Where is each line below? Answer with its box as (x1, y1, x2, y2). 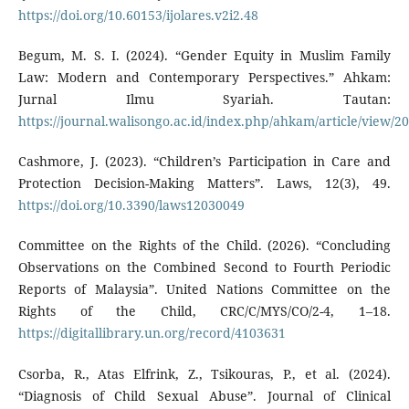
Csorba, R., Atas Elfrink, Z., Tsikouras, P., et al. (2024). (17, 364, 392, 383)
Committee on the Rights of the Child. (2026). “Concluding (17, 236, 392, 255)
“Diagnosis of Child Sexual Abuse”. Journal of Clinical (17, 386, 392, 404)
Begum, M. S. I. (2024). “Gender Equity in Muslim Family (17, 47, 392, 65)
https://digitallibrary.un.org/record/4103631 (17, 324, 286, 342)
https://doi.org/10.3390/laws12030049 (17, 196, 245, 215)
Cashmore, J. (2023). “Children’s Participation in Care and (17, 152, 392, 171)
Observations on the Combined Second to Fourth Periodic (17, 258, 392, 277)
